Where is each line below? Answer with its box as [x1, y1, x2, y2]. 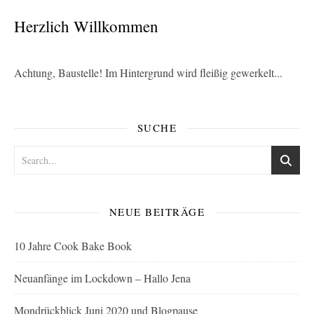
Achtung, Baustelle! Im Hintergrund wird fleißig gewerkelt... [14, 65, 282, 81]
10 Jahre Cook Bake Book [14, 238, 132, 254]
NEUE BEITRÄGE [109, 205, 205, 219]
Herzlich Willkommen [14, 15, 158, 37]
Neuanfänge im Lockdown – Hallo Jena [14, 271, 191, 286]
